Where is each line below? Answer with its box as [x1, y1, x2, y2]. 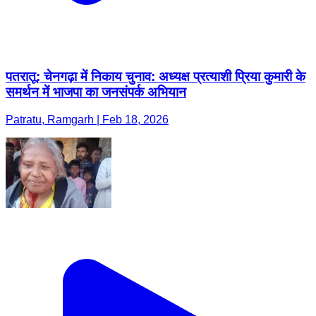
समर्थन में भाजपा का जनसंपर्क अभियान [6, 84, 186, 99]
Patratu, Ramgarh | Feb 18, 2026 [6, 113, 169, 126]
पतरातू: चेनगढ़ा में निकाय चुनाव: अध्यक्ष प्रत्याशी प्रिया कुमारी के [6, 68, 305, 84]
